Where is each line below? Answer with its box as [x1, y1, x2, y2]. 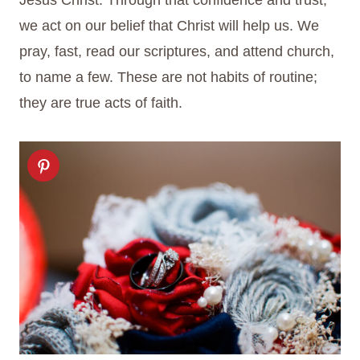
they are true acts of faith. [19, 95, 182, 112]
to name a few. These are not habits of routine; [19, 69, 317, 86]
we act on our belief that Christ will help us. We [19, 18, 319, 35]
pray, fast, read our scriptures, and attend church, [19, 43, 334, 60]
